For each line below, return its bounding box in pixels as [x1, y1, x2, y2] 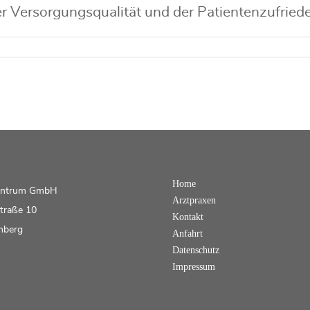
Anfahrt [172, 228, 203, 239]
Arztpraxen [172, 195, 216, 206]
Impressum [172, 262, 215, 273]
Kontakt [172, 212, 203, 223]
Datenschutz [172, 245, 219, 256]
